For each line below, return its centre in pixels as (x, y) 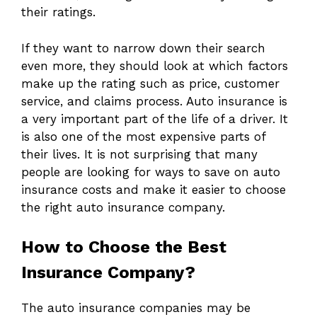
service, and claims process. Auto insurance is (154, 101)
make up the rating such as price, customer (150, 83)
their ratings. (58, 12)
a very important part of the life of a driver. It (155, 119)
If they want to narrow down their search (143, 48)
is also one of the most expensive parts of (143, 136)
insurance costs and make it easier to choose (154, 189)
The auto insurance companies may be (136, 308)
